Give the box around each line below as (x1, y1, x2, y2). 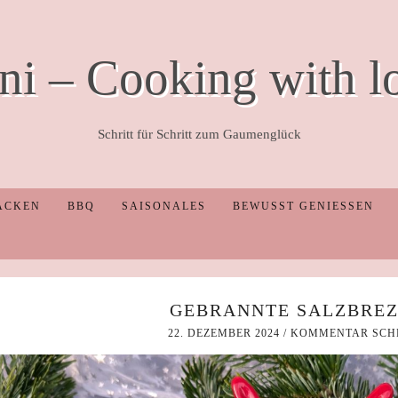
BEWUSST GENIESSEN (233, 200, 364, 212)
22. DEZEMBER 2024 (168, 327, 280, 339)
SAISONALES (122, 200, 206, 212)
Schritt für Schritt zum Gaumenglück (97, 127, 301, 141)
